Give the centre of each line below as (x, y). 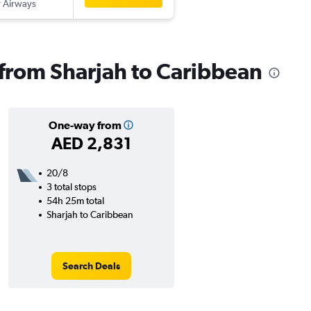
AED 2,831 (91, 143)
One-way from (85, 125)
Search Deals (91, 266)
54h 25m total (75, 201)
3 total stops (71, 187)
